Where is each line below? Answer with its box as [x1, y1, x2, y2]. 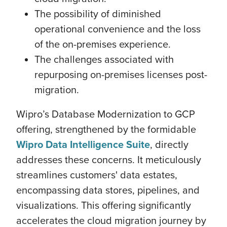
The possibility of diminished [34, 6, 161, 21]
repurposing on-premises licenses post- [34, 67, 207, 82]
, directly [150, 137, 188, 152]
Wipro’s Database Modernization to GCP [16, 106, 195, 121]
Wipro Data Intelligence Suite [16, 137, 150, 152]
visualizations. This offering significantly [16, 198, 191, 212]
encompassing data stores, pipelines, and [16, 182, 200, 197]
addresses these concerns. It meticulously [16, 152, 201, 167]
